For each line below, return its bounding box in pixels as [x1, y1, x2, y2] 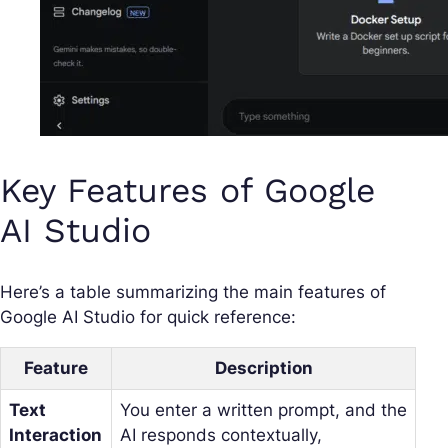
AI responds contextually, [120, 424, 322, 445]
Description [214, 357, 313, 378]
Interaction [9, 424, 102, 445]
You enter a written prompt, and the [120, 399, 407, 420]
